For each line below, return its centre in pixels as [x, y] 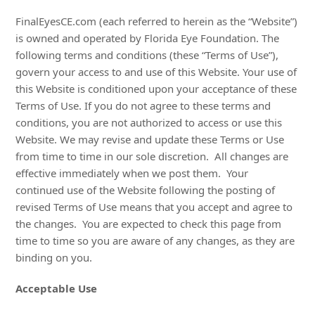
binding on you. [54, 257]
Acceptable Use [57, 288]
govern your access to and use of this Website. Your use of [156, 72]
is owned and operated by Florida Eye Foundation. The [148, 38]
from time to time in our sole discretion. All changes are [152, 156]
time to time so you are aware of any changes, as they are [155, 240]
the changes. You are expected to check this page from [149, 224]
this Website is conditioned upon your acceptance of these [156, 89]
